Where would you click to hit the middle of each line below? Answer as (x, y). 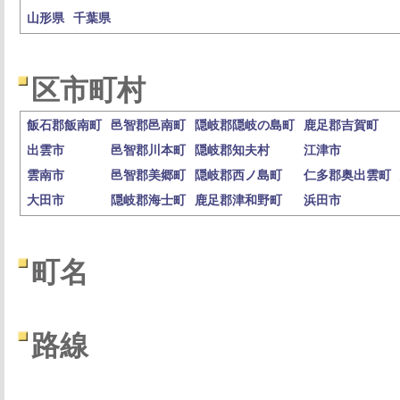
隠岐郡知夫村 (232, 150)
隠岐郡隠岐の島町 (245, 125)
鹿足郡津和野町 (238, 200)
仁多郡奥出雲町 (347, 175)
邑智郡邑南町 (148, 125)
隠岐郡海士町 (148, 200)
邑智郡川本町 (148, 150)
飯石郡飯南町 (64, 125)
